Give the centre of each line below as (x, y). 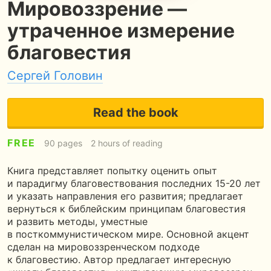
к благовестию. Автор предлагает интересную (119, 260)
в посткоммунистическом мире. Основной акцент (128, 234)
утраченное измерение (121, 31)
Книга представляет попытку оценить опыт (112, 171)
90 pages (64, 143)
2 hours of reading (127, 143)
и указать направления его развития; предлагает (125, 196)
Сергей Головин (55, 76)
